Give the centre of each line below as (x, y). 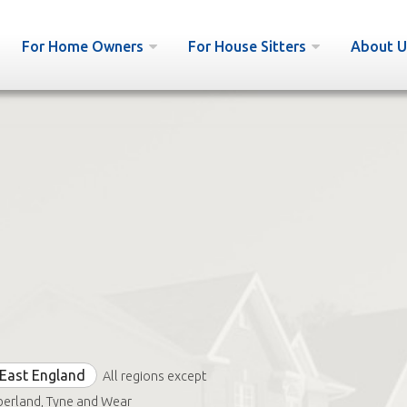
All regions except (154, 376)
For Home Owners (82, 46)
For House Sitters (247, 46)
